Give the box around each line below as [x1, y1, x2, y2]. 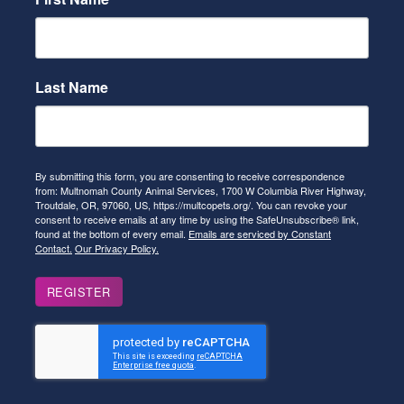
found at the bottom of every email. [35, 226, 188, 242]
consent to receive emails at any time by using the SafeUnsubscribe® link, [35, 212, 359, 227]
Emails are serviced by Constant [188, 226, 331, 242]
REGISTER [47, 283, 111, 301]
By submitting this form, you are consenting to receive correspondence [35, 169, 344, 184]
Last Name [35, 77, 108, 98]
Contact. [35, 241, 72, 256]
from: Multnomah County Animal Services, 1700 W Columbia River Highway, [35, 183, 366, 198]
